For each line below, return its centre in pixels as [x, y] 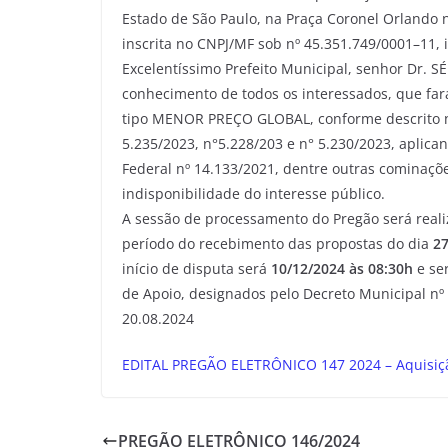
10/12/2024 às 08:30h [342, 268]
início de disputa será [196, 268]
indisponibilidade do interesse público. [253, 193]
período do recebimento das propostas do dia [277, 243]
